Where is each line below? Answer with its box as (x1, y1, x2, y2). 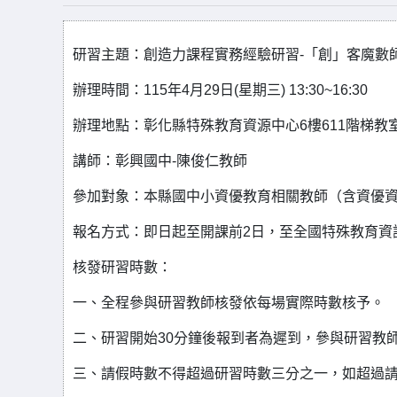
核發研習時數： (73, 260, 172, 275)
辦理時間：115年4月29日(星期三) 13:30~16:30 (73, 82, 368, 97)
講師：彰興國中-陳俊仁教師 (73, 153, 247, 168)
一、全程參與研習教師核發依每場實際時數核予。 (73, 295, 385, 310)
